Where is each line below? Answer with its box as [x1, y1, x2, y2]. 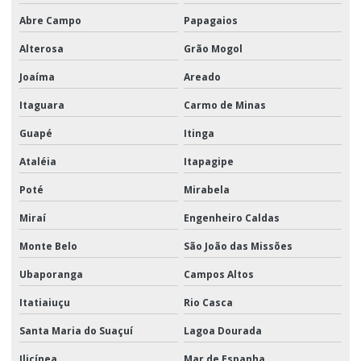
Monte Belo [19, 239, 77, 253]
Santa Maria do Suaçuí [19, 323, 133, 338]
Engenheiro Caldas [183, 210, 280, 225]
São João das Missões [183, 239, 293, 253]
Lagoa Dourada [183, 323, 262, 338]
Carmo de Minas [183, 98, 266, 112]
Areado [183, 69, 221, 84]
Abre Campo [19, 13, 81, 27]
